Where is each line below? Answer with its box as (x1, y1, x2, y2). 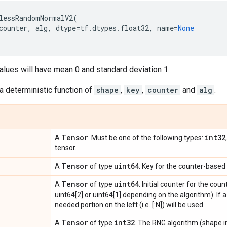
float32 (121, 23, 149, 33)
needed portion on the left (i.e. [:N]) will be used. (55, 201, 205, 209)
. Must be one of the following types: (88, 134, 205, 142)
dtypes (92, 23, 117, 33)
